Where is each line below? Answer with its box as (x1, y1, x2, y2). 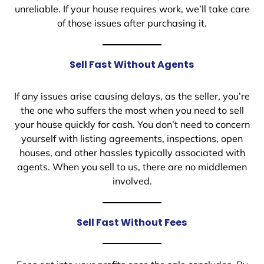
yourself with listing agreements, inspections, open (21, 133, 243, 145)
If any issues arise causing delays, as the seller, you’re (14, 90, 250, 103)
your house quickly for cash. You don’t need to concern (14, 118, 250, 131)
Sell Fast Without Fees (77, 216, 187, 230)
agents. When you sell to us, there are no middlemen (17, 161, 247, 173)
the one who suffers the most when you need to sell (20, 104, 244, 117)
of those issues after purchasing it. (57, 17, 207, 29)
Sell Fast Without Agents (70, 58, 194, 72)
